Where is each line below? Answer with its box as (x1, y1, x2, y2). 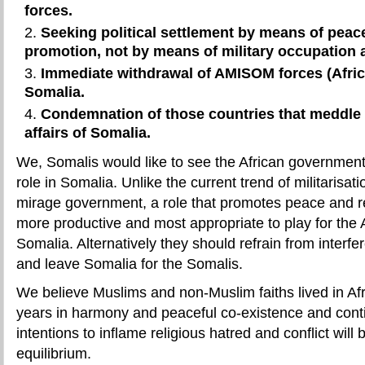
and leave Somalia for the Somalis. (16, 255, 243, 272)
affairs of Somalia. (24, 124, 151, 141)
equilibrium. (16, 345, 91, 362)
